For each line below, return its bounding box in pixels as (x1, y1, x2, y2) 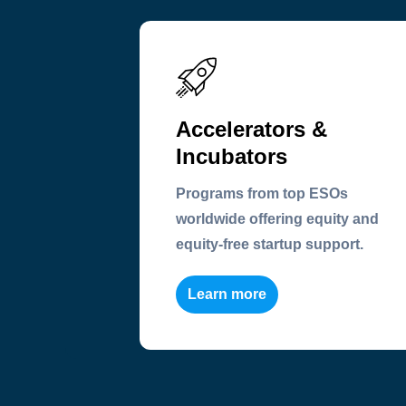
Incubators (176, 143, 287, 169)
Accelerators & (176, 116, 327, 141)
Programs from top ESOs (176, 185, 348, 201)
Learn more (188, 285, 266, 302)
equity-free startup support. (176, 236, 363, 252)
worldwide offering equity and (176, 210, 379, 227)
